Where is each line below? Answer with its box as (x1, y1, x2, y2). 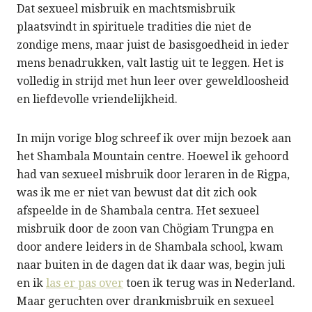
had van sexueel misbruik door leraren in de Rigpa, (17, 167, 290, 181)
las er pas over (46, 276, 123, 290)
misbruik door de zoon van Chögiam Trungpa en (17, 221, 274, 235)
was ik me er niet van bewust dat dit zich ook (17, 185, 257, 199)
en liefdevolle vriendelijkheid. (17, 92, 178, 106)
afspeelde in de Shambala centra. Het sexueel (17, 203, 259, 217)
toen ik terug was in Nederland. (123, 276, 295, 290)
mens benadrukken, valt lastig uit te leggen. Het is (17, 56, 283, 70)
